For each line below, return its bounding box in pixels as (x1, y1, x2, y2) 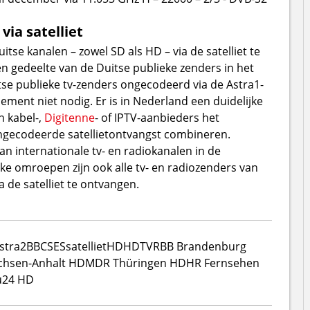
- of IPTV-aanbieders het (94, 109, 219, 125)
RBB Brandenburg (152, 238, 246, 254)
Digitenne (44, 109, 95, 125)
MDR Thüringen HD (84, 255, 186, 271)
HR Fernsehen (185, 255, 259, 271)
